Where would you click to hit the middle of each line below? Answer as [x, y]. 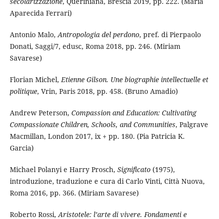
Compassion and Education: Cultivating [134, 113]
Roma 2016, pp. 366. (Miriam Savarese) [74, 193]
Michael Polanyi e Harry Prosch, [63, 170]
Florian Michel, [35, 80]
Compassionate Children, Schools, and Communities [92, 125]
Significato [134, 170]
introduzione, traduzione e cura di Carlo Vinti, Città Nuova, [107, 181]
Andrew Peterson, [40, 113]
